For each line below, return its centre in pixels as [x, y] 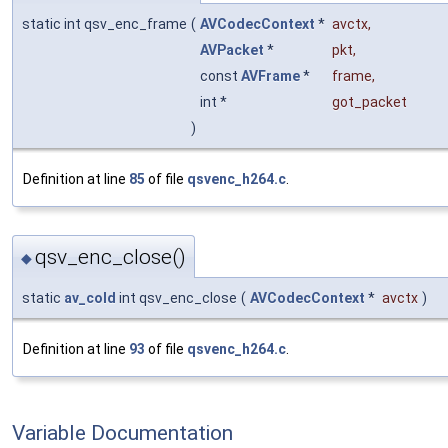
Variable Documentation [122, 432]
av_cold [90, 297]
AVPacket [232, 50]
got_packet [369, 102]
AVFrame [270, 76]
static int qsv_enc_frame [104, 24]
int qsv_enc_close [176, 297]
